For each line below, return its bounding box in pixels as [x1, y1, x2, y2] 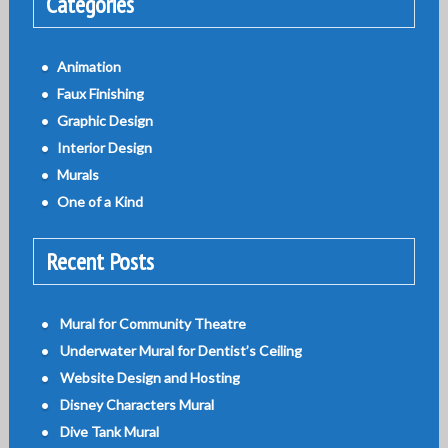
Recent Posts [45, 246, 154, 278]
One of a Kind [56, 193, 143, 211]
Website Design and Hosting [59, 369, 240, 387]
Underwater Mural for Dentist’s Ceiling [59, 342, 302, 360]
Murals [56, 166, 99, 184]
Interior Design [56, 139, 152, 157]
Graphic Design [56, 112, 153, 130]
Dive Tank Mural [59, 423, 159, 441]
